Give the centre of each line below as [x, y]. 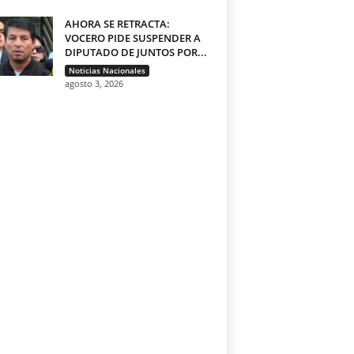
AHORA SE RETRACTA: [117, 23]
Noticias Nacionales [107, 70]
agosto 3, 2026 [94, 83]
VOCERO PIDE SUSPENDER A [132, 38]
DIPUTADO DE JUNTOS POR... [136, 52]
